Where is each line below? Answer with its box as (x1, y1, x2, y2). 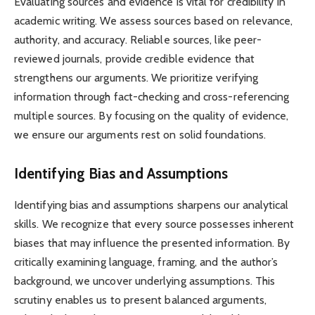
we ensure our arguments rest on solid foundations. (14, 127, 266, 141)
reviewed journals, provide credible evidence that (14, 51, 255, 65)
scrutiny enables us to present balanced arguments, (14, 292, 266, 307)
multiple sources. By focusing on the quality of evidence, (14, 108, 289, 122)
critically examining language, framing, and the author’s (14, 255, 278, 269)
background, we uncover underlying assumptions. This (14, 274, 276, 288)
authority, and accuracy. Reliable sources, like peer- (14, 32, 262, 46)
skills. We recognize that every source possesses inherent (14, 217, 295, 231)
